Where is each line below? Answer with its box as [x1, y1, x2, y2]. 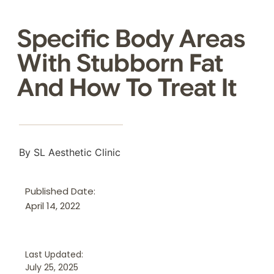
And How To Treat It [17, 72, 237, 103]
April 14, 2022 [25, 199, 81, 213]
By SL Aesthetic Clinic [19, 146, 121, 159]
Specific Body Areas [17, 23, 246, 54]
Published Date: [25, 185, 96, 198]
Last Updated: [25, 248, 84, 261]
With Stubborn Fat [17, 47, 224, 78]
